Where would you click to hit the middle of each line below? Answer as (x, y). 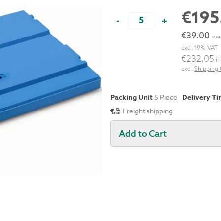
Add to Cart (143, 133)
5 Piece (166, 97)
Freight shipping (148, 111)
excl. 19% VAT (200, 48)
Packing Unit (132, 97)
